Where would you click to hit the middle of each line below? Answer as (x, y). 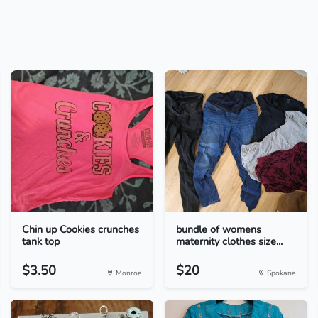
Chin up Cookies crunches (80, 229)
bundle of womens (218, 229)
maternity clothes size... (229, 241)
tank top (40, 241)
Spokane (281, 273)
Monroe (127, 273)
